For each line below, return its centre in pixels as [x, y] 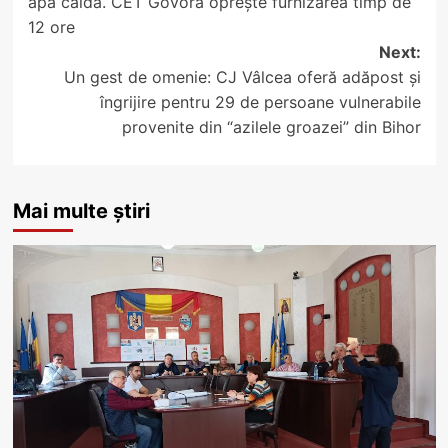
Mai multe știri [81, 210]
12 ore [51, 26]
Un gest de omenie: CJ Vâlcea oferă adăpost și [242, 76]
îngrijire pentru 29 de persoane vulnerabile [260, 101]
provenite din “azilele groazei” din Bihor [271, 126]
